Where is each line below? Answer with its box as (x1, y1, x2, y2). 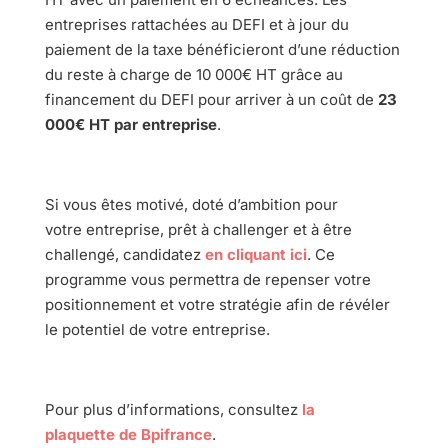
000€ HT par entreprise (44, 114, 217, 134)
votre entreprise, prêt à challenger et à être (44, 219, 352, 239)
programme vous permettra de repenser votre (44, 269, 371, 289)
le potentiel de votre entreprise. (44, 319, 270, 339)
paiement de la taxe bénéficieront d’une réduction (44, 39, 400, 59)
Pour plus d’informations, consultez (44, 399, 302, 419)
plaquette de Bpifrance (44, 424, 212, 444)
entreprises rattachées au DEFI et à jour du (44, 14, 349, 34)
